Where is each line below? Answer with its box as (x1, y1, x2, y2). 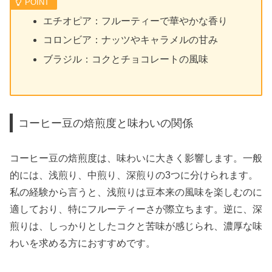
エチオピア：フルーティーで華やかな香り (43, 16, 228, 27)
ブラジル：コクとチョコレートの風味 (43, 53, 209, 64)
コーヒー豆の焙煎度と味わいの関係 (18, 116, 194, 129)
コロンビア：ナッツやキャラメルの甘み (43, 35, 219, 46)
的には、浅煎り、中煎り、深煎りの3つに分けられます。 (10, 170, 258, 181)
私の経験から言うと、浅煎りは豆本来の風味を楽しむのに (10, 187, 262, 198)
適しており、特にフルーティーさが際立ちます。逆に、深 (10, 204, 262, 215)
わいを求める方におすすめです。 (10, 238, 155, 249)
